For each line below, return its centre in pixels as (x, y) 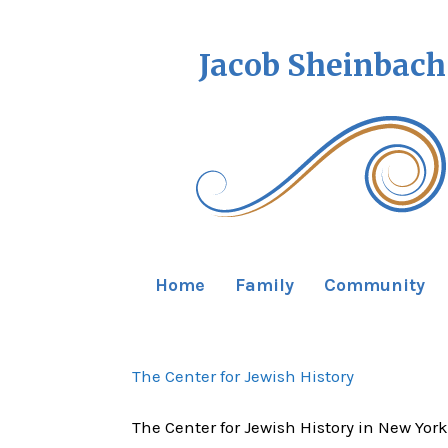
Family (264, 285)
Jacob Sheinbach (322, 65)
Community (374, 285)
